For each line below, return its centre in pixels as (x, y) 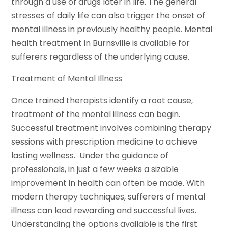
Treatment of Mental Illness (67, 79)
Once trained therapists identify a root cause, (102, 101)
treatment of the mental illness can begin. (96, 115)
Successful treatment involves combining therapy (111, 128)
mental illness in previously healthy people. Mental (112, 30)
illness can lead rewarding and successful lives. (104, 211)
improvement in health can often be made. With (108, 183)
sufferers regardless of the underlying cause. (101, 57)
